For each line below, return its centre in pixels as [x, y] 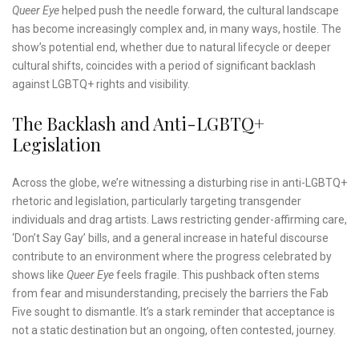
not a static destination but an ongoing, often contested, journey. [174, 331]
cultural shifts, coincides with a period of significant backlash [164, 66]
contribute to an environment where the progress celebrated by [172, 257]
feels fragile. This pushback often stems [217, 275]
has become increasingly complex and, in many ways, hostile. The [177, 29]
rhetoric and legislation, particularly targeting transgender [157, 202]
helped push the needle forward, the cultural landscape [199, 11]
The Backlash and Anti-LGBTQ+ [138, 124]
